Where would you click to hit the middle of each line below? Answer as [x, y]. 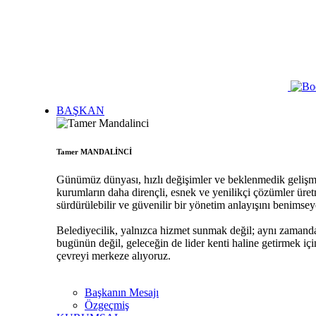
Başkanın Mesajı [122, 292]
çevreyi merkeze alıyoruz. [114, 255]
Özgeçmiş [107, 305]
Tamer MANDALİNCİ [94, 151]
